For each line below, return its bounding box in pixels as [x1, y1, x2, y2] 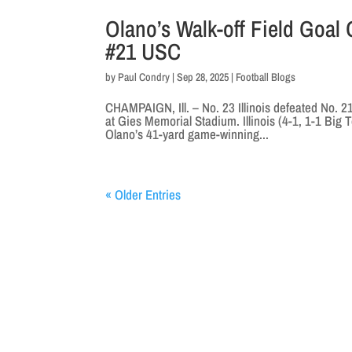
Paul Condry [118, 70, 170, 84]
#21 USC [105, 36, 181, 67]
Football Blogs [236, 70, 296, 84]
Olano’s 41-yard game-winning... [105, 125, 269, 143]
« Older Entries [105, 185, 181, 203]
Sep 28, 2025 [177, 70, 229, 84]
